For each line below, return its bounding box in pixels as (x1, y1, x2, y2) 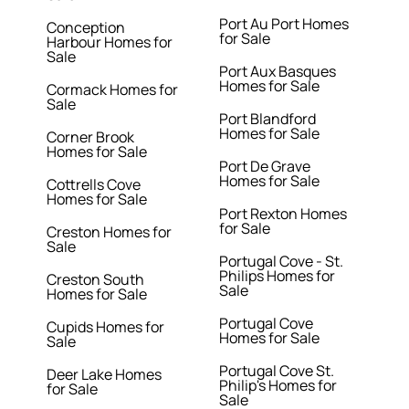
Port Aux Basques (218, 61, 336, 82)
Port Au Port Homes (218, 14, 349, 35)
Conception (47, 17, 126, 38)
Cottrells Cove (47, 174, 142, 195)
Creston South (47, 269, 145, 290)
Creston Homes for (47, 222, 173, 243)
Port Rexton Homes (218, 204, 347, 225)
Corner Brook (47, 127, 135, 148)
